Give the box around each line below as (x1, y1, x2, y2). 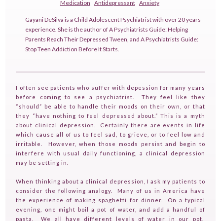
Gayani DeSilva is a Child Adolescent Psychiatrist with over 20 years (25, 16, 201, 24)
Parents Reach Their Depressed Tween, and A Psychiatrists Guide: (25, 36, 199, 43)
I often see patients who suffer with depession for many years (16, 84, 205, 91)
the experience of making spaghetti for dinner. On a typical (16, 197, 205, 204)
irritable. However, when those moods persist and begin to (16, 141, 205, 147)
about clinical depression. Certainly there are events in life (16, 122, 205, 129)
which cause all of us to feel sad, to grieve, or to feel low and (16, 131, 205, 138)
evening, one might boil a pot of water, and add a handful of (16, 206, 205, 213)
